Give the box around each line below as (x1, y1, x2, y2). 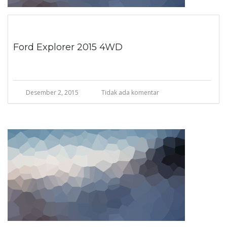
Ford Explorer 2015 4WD (13, 42, 123, 53)
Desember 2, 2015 (26, 88, 79, 97)
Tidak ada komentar (101, 88, 159, 97)
